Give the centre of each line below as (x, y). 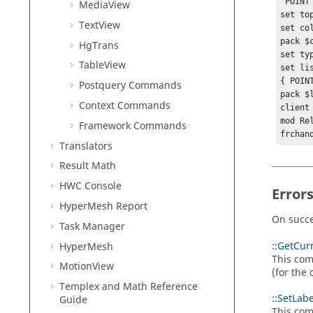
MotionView (87, 267)
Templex (79, 287)
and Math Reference (148, 287)
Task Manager (92, 226)
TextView (100, 25)
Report (130, 206)
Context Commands (125, 105)
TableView (102, 66)
